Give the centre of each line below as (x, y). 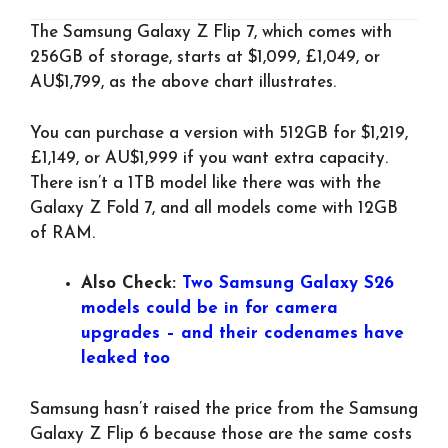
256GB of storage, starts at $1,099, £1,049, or (205, 58)
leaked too (125, 359)
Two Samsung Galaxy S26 (288, 284)
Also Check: (131, 284)
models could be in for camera (209, 309)
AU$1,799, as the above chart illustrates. (183, 83)
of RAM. (62, 233)
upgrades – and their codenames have (242, 334)
